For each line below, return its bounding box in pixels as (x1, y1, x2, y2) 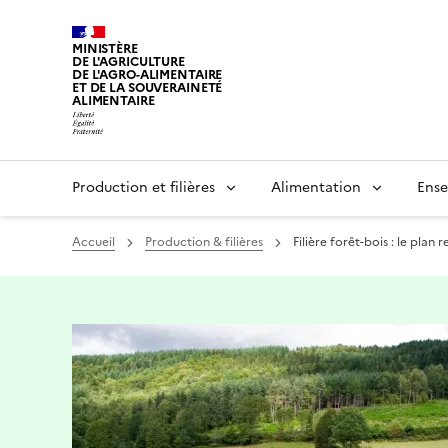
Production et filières (72, 177, 215, 198)
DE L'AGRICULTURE (72, 52, 185, 72)
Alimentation (271, 177, 361, 198)
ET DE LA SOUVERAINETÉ (72, 78, 223, 98)
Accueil (72, 233, 115, 251)
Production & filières (145, 233, 263, 251)
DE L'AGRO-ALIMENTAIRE (72, 65, 223, 85)
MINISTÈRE (72, 39, 138, 59)
